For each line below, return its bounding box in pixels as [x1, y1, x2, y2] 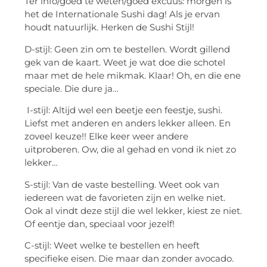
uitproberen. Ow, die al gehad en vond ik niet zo [24, 144, 236, 156]
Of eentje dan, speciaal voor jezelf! [24, 218, 175, 229]
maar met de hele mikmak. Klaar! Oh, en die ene [24, 69, 241, 81]
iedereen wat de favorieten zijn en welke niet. [24, 191, 225, 203]
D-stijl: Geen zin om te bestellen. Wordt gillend [24, 43, 230, 55]
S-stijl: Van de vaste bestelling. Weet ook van [24, 178, 219, 190]
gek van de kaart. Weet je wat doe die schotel [24, 56, 225, 68]
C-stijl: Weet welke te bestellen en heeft [24, 239, 200, 251]
